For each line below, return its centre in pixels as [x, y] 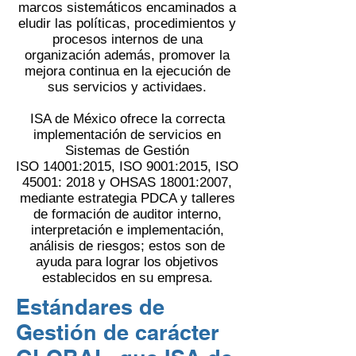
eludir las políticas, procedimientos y [127, 23]
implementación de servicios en [127, 135]
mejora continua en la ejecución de [127, 71]
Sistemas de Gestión [127, 151]
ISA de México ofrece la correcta [127, 119]
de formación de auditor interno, [127, 214]
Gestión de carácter [118, 332]
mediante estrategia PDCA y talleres [127, 198]
